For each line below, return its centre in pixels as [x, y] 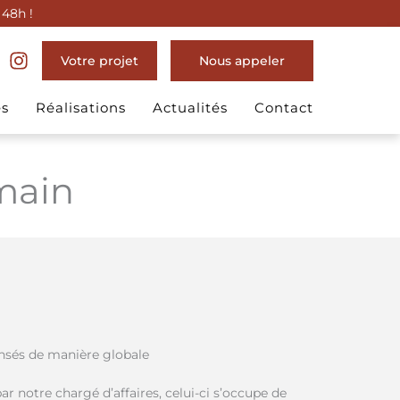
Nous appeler [242, 61]
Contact [284, 108]
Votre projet [100, 61]
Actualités [190, 108]
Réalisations [81, 108]
